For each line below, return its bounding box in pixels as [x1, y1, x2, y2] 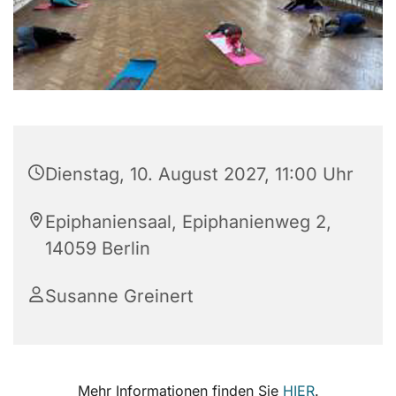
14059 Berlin [45, 238, 150, 260]
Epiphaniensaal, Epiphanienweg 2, [45, 211, 331, 233]
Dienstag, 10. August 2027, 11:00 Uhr [45, 164, 354, 186]
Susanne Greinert [45, 286, 194, 308]
